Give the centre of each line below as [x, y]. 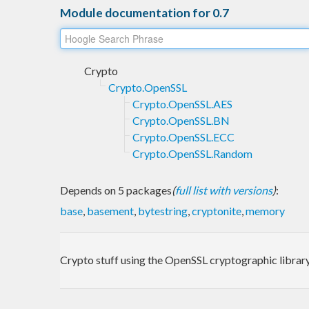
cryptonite [217, 210]
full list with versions [224, 190]
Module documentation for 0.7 [144, 12]
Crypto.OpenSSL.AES [182, 103]
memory [265, 210]
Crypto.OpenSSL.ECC [183, 137]
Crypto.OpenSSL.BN [181, 120]
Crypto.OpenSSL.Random [192, 153]
